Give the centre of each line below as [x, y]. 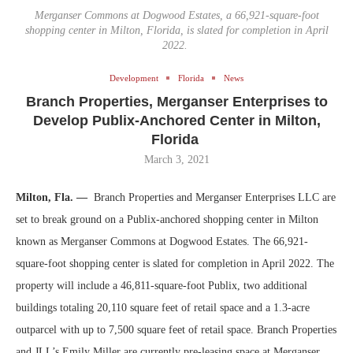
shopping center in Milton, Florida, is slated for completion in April [176, 30]
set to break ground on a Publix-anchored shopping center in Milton [167, 219]
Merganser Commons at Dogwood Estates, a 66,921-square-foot [176, 15]
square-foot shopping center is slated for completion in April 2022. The [175, 263]
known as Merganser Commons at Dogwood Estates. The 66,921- [162, 241]
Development [134, 78]
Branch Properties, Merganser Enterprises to [176, 101]
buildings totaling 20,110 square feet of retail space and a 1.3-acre [163, 307]
